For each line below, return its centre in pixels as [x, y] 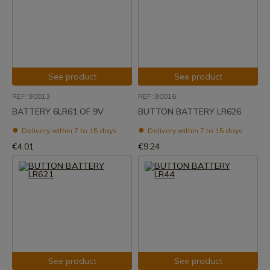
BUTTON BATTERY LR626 [190, 111]
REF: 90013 [31, 96]
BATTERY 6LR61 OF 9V [58, 111]
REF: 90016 [157, 96]
